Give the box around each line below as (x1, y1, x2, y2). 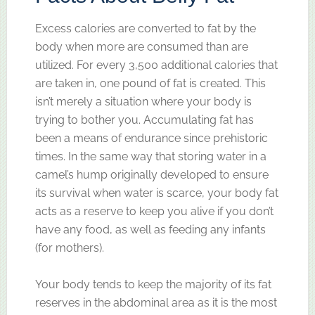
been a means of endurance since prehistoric (34, 131, 268, 145)
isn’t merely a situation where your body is (34, 94, 252, 108)
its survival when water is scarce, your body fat (34, 186, 278, 200)
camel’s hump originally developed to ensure (34, 167, 269, 181)
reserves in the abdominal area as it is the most (34, 295, 277, 309)
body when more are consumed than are (34, 39, 248, 53)
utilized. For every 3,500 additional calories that (34, 58, 278, 72)
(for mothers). (34, 240, 104, 255)
